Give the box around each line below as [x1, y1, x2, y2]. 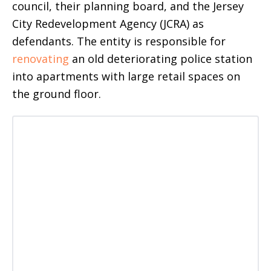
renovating [12, 51, 69, 67]
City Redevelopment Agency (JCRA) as [12, 16, 204, 31]
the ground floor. [12, 87, 101, 102]
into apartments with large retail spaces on [12, 69, 240, 84]
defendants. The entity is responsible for [12, 34, 226, 49]
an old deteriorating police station [69, 51, 252, 67]
